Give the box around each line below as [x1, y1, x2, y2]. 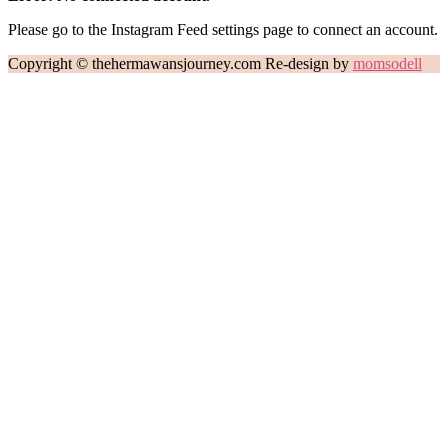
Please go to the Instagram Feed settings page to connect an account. [8, 21, 438, 39]
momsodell [353, 55, 422, 73]
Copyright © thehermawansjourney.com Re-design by [8, 55, 353, 73]
